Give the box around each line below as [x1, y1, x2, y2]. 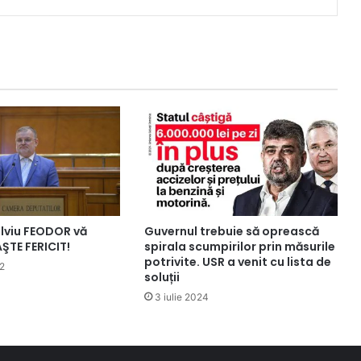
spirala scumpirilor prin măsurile [143, 238, 335, 255]
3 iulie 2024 [154, 290, 209, 303]
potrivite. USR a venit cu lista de [143, 253, 331, 270]
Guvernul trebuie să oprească [143, 222, 319, 239]
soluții [143, 268, 180, 285]
